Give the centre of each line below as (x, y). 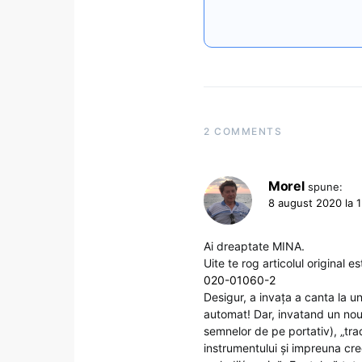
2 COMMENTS (243, 131)
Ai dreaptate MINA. (254, 246)
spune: (326, 186)
